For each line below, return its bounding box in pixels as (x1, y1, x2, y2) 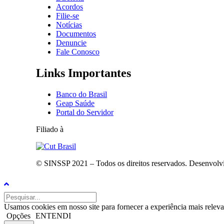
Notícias (56, 20, 82, 29)
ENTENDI (35, 211, 71, 220)
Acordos (56, 2, 83, 11)
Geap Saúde (56, 99, 94, 108)
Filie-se (56, 11, 79, 20)
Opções (6, 211, 30, 220)
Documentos (56, 29, 96, 38)
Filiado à (36, 125, 63, 134)
